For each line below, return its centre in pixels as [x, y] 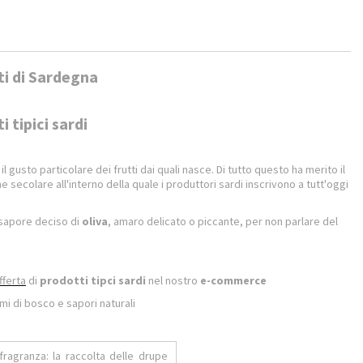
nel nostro [173, 280]
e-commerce [233, 280]
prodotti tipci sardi [93, 280]
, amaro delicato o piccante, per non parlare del [223, 221]
